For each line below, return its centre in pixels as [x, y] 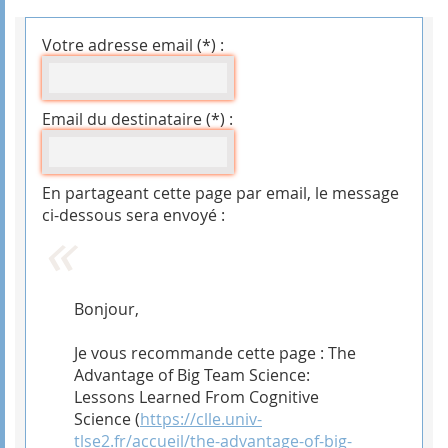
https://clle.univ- [201, 418]
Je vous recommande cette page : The [215, 352]
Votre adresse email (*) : [133, 44]
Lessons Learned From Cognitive [196, 396]
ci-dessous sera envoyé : [133, 214]
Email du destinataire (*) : [137, 118]
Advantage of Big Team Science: [192, 374]
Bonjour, [106, 308]
